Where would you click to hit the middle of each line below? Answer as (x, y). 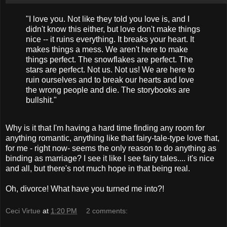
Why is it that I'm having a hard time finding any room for (105, 128)
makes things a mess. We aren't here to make (107, 49)
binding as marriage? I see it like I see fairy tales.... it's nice (110, 159)
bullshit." (41, 100)
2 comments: (107, 211)
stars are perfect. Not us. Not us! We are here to (110, 69)
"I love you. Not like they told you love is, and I (108, 19)
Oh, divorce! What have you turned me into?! (85, 189)
